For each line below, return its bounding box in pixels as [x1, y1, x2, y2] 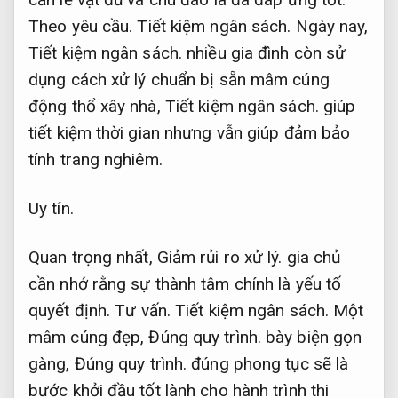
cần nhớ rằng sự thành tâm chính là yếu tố [28, 273, 342, 294]
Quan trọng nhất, [28, 246, 157, 267]
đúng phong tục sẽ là [187, 353, 349, 374]
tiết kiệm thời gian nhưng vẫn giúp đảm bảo [28, 123, 351, 144]
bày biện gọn [260, 326, 362, 347]
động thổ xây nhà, [28, 96, 165, 117]
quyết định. [28, 299, 115, 321]
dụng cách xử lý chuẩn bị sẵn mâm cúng [28, 69, 330, 91]
